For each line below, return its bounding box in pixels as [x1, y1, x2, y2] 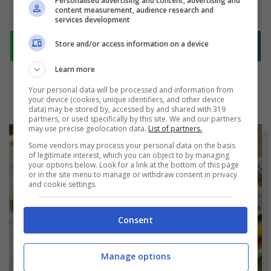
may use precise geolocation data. [28, 123, 149, 134]
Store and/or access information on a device [55, 39, 209, 49]
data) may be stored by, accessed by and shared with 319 [28, 103, 226, 114]
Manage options [100, 250, 171, 263]
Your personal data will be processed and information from [28, 84, 234, 95]
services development [55, 14, 131, 25]
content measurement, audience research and [55, 4, 214, 15]
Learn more [55, 64, 96, 74]
